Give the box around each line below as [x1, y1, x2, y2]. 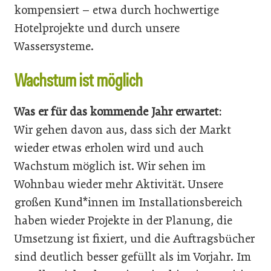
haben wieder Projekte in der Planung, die [15, 213, 232, 227]
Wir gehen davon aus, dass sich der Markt [15, 122, 231, 137]
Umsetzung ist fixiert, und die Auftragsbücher [15, 231, 255, 246]
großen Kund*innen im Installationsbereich [15, 195, 243, 209]
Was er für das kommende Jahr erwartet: [15, 104, 221, 119]
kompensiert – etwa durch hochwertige [15, 2, 219, 17]
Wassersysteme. [15, 39, 94, 53]
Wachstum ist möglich [15, 68, 143, 92]
